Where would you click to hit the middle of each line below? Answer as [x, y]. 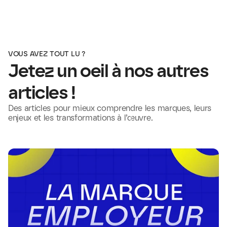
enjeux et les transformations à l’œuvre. [81, 118]
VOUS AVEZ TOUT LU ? [47, 54]
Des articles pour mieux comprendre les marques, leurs [110, 108]
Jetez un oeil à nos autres [108, 71]
